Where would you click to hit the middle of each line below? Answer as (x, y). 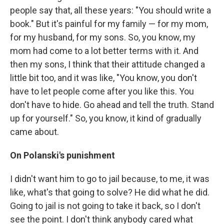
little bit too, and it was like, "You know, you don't (103, 78)
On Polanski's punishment (62, 155)
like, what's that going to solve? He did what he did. (110, 192)
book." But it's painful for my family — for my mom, (109, 24)
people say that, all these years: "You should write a (110, 10)
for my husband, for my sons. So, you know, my (103, 37)
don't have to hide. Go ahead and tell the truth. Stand (112, 105)
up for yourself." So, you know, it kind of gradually (106, 118)
